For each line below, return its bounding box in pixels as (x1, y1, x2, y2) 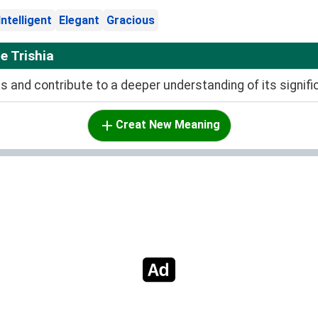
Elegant (59, 13, 99, 28)
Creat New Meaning (115, 118, 220, 132)
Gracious (106, 13, 155, 28)
